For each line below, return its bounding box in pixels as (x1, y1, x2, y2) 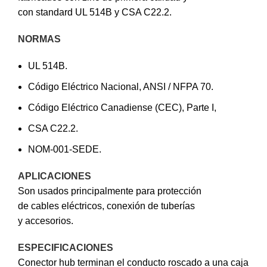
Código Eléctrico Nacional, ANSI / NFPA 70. (28, 82, 213, 92)
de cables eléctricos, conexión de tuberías (18, 201, 195, 212)
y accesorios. (18, 216, 73, 226)
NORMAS (18, 34, 61, 45)
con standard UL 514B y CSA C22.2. (18, 7, 172, 18)
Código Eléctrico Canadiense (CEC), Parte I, (28, 103, 216, 113)
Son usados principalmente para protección (18, 186, 201, 197)
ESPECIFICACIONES (18, 243, 113, 253)
